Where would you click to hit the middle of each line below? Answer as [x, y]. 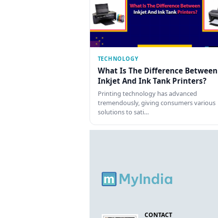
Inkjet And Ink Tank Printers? [152, 81]
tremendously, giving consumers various [156, 103]
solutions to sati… [123, 112]
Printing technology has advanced [147, 94]
